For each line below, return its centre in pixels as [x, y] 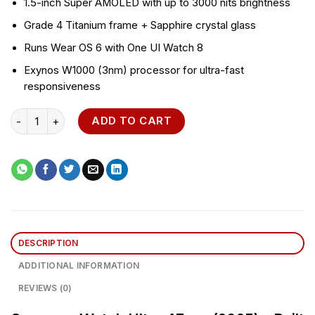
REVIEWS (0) [45, 288]
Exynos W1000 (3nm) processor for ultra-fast [134, 70]
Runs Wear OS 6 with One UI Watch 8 [114, 47]
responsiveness [63, 86]
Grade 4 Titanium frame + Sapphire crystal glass [140, 25]
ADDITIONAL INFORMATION [79, 265]
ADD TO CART [132, 121]
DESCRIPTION [48, 243]
